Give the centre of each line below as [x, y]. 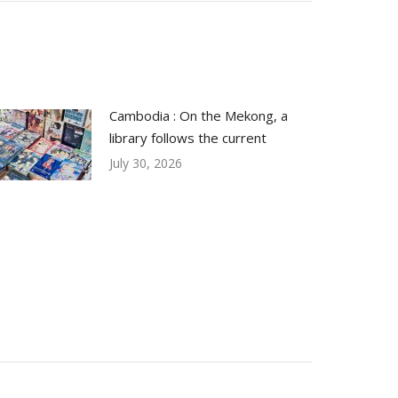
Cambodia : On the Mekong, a [199, 115]
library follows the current [188, 138]
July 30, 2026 [146, 163]
